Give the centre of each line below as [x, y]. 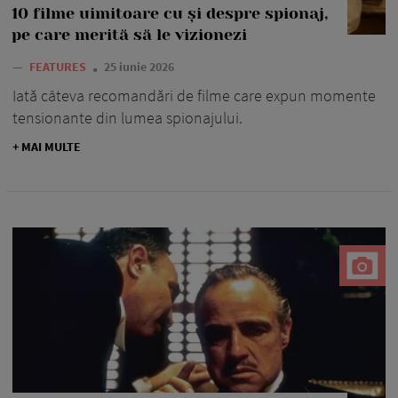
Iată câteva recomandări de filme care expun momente [194, 97]
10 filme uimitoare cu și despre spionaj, [170, 15]
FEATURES [59, 68]
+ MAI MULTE [47, 148]
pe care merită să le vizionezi [129, 36]
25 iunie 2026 [139, 68]
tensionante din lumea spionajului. [127, 119]
